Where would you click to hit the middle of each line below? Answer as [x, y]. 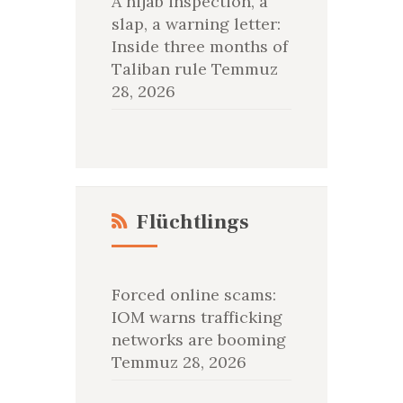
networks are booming [198, 339]
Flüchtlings [193, 222]
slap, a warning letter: [196, 23]
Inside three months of [199, 46]
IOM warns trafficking [197, 317]
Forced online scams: [193, 294]
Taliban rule [159, 68]
